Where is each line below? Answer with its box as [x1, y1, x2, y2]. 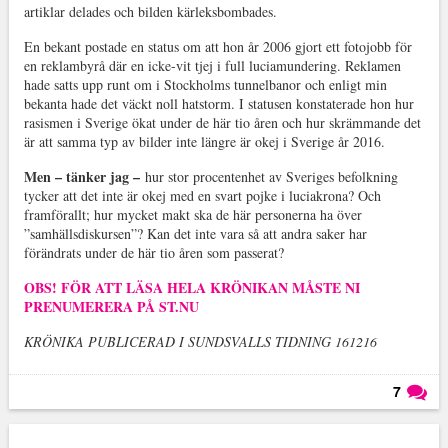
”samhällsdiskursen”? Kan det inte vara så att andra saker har [23, 224, 367, 243]
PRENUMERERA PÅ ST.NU [23, 296, 199, 317]
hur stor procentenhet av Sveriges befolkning [139, 167, 398, 186]
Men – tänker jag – [23, 166, 140, 187]
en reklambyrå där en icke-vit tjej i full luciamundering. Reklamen [23, 56, 401, 75]
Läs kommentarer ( [295, 413, 417, 433]
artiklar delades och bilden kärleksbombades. [23, 2, 277, 21]
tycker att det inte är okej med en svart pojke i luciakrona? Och [23, 186, 381, 205]
